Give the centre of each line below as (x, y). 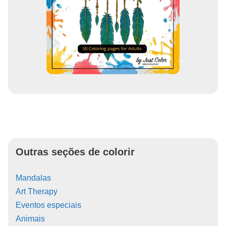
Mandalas (33, 178)
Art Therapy (37, 192)
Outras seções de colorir (75, 152)
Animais (30, 219)
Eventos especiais (48, 205)
